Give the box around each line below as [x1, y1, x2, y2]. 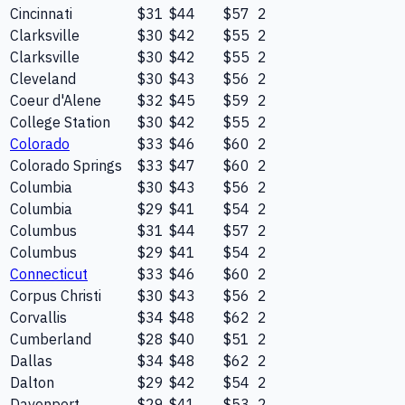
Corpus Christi [10, 287, 101, 306]
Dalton [10, 373, 54, 392]
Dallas [10, 352, 52, 371]
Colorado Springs [10, 156, 122, 175]
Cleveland [10, 70, 76, 89]
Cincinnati [10, 5, 72, 24]
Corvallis [10, 308, 67, 327]
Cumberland [10, 330, 91, 349]
